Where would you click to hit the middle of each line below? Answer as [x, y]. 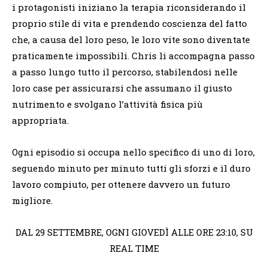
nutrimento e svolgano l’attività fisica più [107, 104]
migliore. [32, 201]
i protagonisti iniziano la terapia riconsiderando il [129, 7]
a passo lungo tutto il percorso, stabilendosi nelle [125, 72]
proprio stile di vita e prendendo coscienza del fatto [130, 24]
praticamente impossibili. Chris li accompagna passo [133, 56]
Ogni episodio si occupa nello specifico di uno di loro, [133, 152]
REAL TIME [134, 249]
